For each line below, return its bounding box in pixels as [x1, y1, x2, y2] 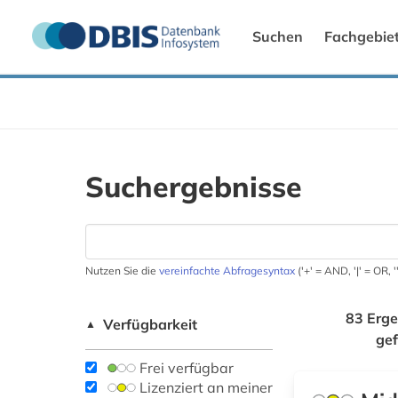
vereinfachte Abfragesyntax [159, 264, 295, 278]
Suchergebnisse [85, 169, 302, 205]
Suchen [252, 28, 303, 46]
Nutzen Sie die [85, 264, 159, 278]
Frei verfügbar [136, 359, 234, 378]
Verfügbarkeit [103, 315, 197, 334]
